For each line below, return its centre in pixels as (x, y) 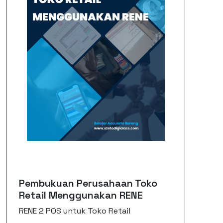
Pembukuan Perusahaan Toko (88, 183)
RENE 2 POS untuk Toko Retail (75, 211)
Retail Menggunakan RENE (81, 195)
